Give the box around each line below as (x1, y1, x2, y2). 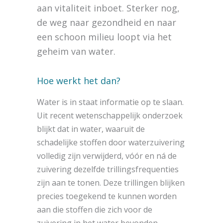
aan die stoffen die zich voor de (37, 204, 152, 215)
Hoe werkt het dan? (37, 74, 120, 87)
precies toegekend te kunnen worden (37, 190, 177, 202)
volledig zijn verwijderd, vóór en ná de (37, 150, 177, 161)
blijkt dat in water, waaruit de (37, 123, 145, 134)
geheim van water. (37, 45, 115, 57)
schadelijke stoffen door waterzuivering (37, 136, 185, 148)
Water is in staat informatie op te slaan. (37, 96, 184, 108)
